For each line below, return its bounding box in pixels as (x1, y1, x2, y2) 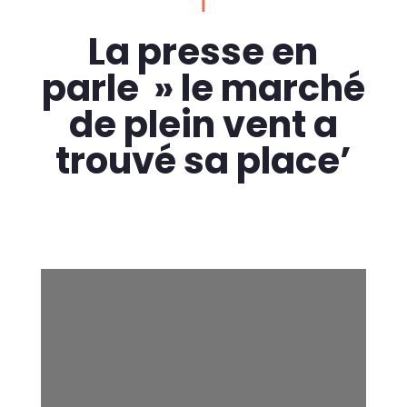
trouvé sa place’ (55, 134, 352, 186)
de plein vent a (68, 98, 338, 150)
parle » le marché (41, 62, 365, 114)
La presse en (88, 25, 319, 77)
